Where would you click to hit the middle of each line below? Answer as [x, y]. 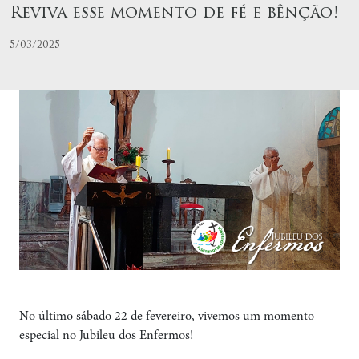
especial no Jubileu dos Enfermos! [106, 336]
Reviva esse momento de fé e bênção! [174, 14]
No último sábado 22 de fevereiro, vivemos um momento [167, 317]
